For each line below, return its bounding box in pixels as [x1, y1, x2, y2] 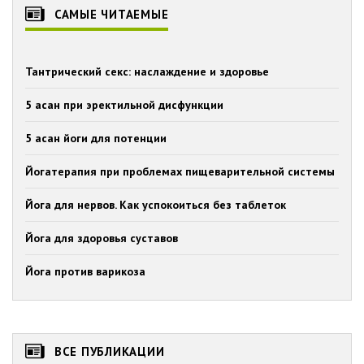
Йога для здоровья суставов [25, 231, 178, 245]
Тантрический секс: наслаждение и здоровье [25, 64, 269, 79]
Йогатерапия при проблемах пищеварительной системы [25, 164, 335, 179]
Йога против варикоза [25, 264, 145, 279]
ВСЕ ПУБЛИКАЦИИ [54, 344, 165, 359]
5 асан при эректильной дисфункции [25, 97, 223, 112]
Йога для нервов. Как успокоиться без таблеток [25, 197, 286, 212]
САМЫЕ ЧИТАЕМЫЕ [54, 6, 169, 22]
